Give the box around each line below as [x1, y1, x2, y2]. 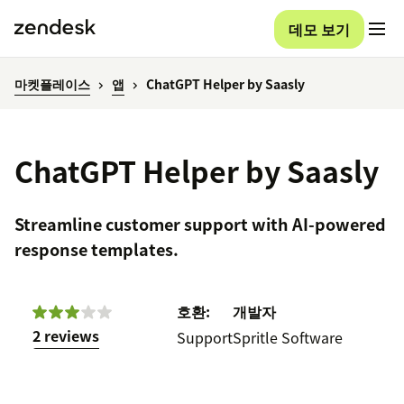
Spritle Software [233, 326, 343, 349]
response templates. [14, 237, 179, 262]
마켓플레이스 [14, 75, 90, 94]
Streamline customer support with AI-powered [14, 212, 386, 237]
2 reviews [32, 325, 99, 347]
